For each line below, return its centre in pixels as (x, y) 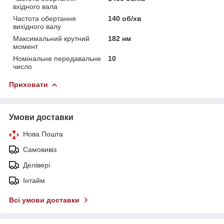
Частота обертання (44, 18)
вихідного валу (37, 26)
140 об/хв (125, 18)
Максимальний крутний (51, 38)
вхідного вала (35, 6)
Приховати (28, 84)
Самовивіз (40, 149)
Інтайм (34, 180)
